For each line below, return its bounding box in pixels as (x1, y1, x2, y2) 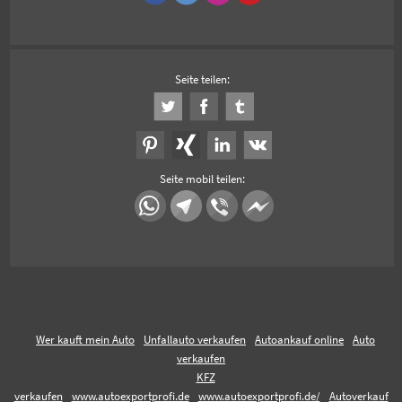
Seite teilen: (174, 72, 230, 86)
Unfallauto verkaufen (144, 332, 246, 346)
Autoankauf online (255, 332, 344, 346)
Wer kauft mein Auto (36, 332, 135, 346)
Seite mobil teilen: (159, 171, 245, 186)
